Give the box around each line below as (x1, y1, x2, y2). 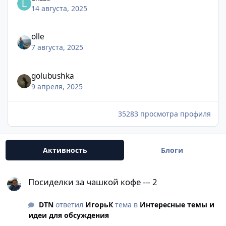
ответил (53, 200, 85, 210)
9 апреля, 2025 (31, 81, 83, 91)
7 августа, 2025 (31, 42, 84, 52)
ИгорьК (85, 200, 113, 210)
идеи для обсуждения (28, 210, 109, 220)
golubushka (31, 70, 75, 81)
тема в (112, 200, 140, 210)
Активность (42, 145, 87, 155)
